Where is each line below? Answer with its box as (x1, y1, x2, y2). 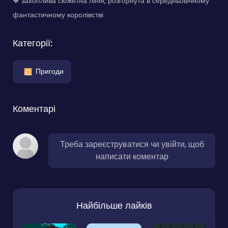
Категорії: (13, 37, 52, 50)
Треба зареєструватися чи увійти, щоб (60, 138, 204, 151)
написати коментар (95, 151, 168, 163)
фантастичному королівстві (13, 10, 103, 20)
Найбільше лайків (76, 199, 152, 212)
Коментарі (13, 102, 55, 116)
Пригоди (36, 66, 64, 76)
